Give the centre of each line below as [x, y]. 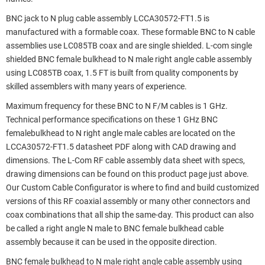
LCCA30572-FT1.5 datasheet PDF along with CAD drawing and [121, 147]
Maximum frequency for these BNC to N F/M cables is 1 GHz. [117, 106]
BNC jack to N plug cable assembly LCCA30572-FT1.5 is [108, 18]
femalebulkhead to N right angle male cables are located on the [120, 133]
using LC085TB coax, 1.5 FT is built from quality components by [122, 73]
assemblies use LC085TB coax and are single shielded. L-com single [129, 46]
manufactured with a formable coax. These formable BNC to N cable [130, 32]
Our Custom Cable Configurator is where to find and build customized [132, 188]
